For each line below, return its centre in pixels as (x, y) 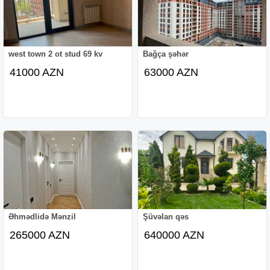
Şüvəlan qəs (166, 216)
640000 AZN (174, 235)
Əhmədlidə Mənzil (42, 216)
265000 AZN (40, 235)
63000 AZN (171, 72)
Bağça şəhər (166, 54)
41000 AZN (37, 72)
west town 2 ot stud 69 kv (56, 54)
